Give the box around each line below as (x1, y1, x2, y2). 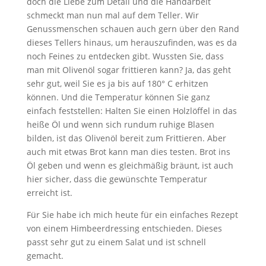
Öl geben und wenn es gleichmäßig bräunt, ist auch (26, 160, 233, 171)
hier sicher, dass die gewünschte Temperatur (26, 173, 207, 185)
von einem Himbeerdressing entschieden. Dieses (26, 223, 222, 234)
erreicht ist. (26, 187, 72, 198)
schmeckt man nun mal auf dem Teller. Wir (26, 9, 199, 21)
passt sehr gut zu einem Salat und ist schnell (26, 236, 206, 248)
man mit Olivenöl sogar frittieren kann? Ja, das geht (26, 64, 231, 75)
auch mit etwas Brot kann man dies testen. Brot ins (26, 146, 230, 157)
